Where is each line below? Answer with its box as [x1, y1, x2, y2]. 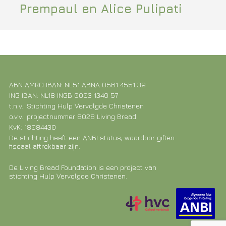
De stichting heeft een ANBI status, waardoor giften [9, 133, 175, 142]
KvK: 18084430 [9, 122, 56, 131]
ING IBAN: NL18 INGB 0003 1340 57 [9, 90, 118, 99]
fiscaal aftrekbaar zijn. [9, 141, 80, 150]
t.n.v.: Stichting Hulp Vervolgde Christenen [9, 101, 144, 110]
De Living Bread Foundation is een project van [9, 162, 156, 172]
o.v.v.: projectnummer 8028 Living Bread [9, 111, 136, 121]
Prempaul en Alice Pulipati [20, 1, 182, 16]
